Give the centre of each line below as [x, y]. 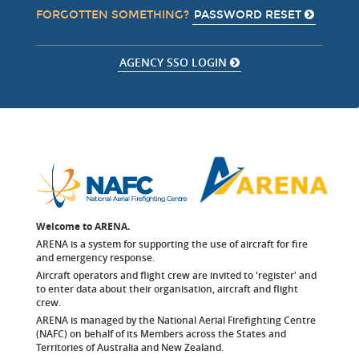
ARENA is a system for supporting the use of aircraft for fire [172, 244]
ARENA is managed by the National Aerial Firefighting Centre [176, 320]
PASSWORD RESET [249, 15]
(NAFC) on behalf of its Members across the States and [161, 334]
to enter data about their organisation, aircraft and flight [167, 289]
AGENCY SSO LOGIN [175, 62]
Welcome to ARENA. [83, 226]
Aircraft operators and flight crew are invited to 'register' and [176, 275]
